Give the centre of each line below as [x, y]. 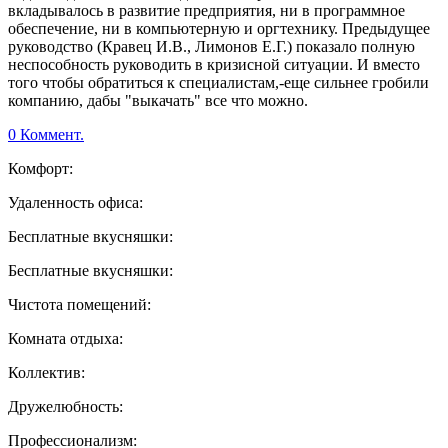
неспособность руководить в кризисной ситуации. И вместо [214, 65]
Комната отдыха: [65, 339]
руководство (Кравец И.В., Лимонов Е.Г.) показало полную [211, 47]
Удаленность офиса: [75, 203]
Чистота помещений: [79, 305]
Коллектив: [46, 373]
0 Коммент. [46, 135]
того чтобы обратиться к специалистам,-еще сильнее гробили [218, 83]
